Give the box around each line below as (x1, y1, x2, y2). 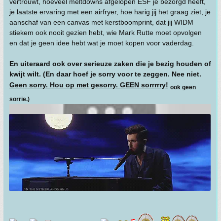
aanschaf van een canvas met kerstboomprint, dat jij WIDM (9, 18, 193, 26)
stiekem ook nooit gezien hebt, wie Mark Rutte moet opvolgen (9, 28, 202, 37)
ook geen (170, 83, 196, 91)
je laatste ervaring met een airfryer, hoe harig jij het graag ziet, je (9, 7, 211, 16)
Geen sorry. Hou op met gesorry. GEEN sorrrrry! (9, 80, 168, 89)
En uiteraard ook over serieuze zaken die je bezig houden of (9, 59, 211, 68)
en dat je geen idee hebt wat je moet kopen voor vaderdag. (9, 38, 194, 47)
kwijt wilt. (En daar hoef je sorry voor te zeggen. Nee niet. (9, 70, 201, 78)
